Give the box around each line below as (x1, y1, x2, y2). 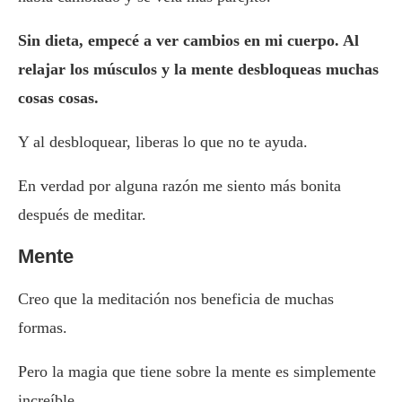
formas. (18, 319, 67, 337)
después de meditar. (18, 205, 146, 224)
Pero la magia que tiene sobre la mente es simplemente (18, 363, 376, 381)
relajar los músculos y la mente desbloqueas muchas (18, 60, 379, 79)
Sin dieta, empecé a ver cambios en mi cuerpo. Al (18, 31, 359, 50)
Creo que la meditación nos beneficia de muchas (18, 290, 334, 309)
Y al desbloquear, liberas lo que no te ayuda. (18, 133, 308, 152)
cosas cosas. (18, 89, 99, 108)
